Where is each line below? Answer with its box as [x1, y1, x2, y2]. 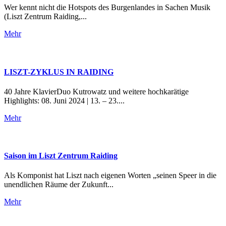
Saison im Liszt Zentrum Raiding [4, 151, 118, 160]
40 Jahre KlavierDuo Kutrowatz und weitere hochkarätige [4, 87, 189, 96]
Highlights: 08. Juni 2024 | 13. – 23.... [4, 96, 125, 105]
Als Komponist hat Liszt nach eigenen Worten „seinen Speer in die [4, 171, 216, 180]
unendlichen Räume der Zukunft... [4, 180, 114, 189]
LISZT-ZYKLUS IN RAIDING [4, 67, 114, 76]
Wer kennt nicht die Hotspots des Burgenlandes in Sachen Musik [4, 3, 210, 12]
